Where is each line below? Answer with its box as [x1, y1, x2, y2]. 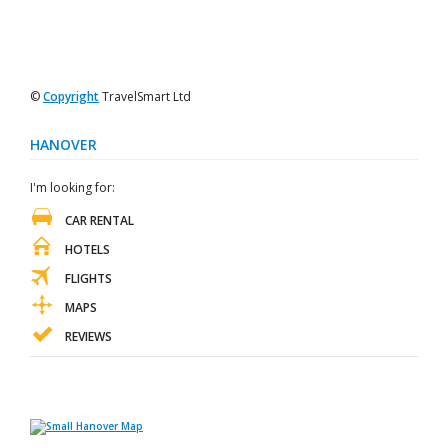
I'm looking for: [30, 179, 115, 196]
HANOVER [30, 135, 97, 154]
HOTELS [65, 241, 110, 258]
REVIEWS [65, 328, 112, 345]
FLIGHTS [65, 270, 112, 287]
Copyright [43, 88, 99, 105]
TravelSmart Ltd [99, 88, 191, 105]
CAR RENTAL [65, 212, 134, 229]
